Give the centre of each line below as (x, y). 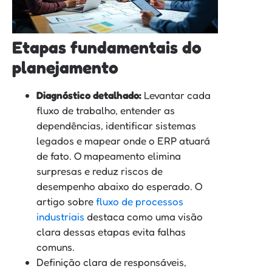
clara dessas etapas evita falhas (111, 232)
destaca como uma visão (144, 217)
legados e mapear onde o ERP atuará (123, 141)
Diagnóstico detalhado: (89, 95)
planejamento (65, 68)
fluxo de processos (140, 202)
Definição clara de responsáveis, (111, 262)
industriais (60, 217)
